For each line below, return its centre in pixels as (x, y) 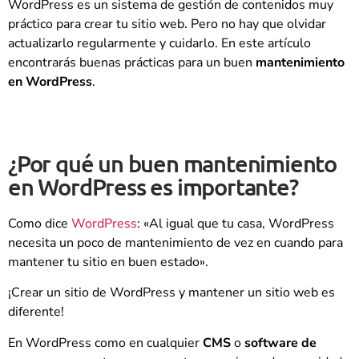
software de (280, 343)
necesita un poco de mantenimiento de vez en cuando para (175, 242)
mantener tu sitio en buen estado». (108, 262)
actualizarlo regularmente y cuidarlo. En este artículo (159, 44)
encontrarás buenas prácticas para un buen (132, 63)
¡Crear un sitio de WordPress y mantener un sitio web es (171, 293)
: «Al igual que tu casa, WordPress (236, 223)
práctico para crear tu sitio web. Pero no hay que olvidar (167, 24)
